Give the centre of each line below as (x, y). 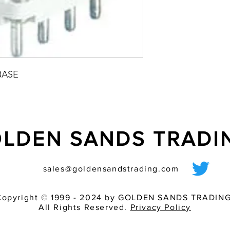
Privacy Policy (160, 207)
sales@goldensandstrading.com (111, 169)
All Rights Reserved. (84, 207)
